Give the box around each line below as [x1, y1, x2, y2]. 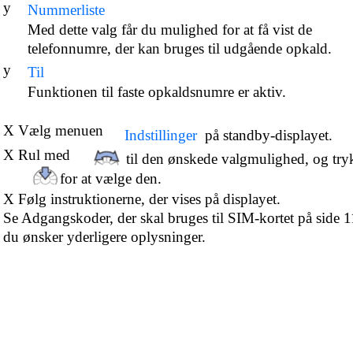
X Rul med [3, 147, 70, 163]
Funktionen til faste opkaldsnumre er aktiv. [28, 84, 286, 100]
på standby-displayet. [205, 127, 333, 143]
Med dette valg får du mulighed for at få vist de [28, 21, 312, 38]
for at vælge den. [60, 170, 162, 187]
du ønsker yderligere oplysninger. [3, 229, 206, 245]
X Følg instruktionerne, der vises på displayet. [3, 191, 281, 207]
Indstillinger [124, 127, 197, 143]
